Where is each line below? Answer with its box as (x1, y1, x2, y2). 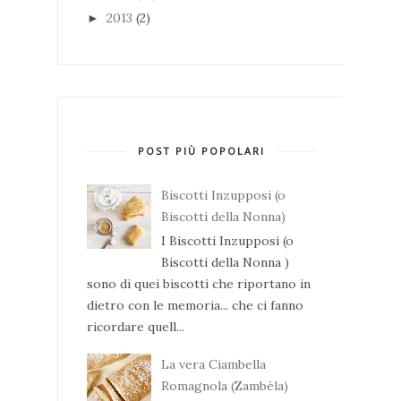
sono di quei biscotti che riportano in (87, 275, 311, 292)
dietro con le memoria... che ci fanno (87, 296, 303, 313)
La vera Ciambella (160, 355, 266, 372)
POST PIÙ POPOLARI (138, 143, 265, 158)
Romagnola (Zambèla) (160, 377, 288, 394)
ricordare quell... (87, 318, 184, 335)
